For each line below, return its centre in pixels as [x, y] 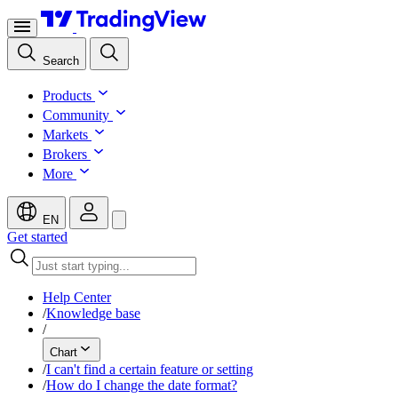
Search [61, 61]
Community [76, 115]
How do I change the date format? [142, 385]
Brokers [65, 154]
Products [67, 96]
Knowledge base [93, 313]
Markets [65, 135]
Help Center [77, 297]
